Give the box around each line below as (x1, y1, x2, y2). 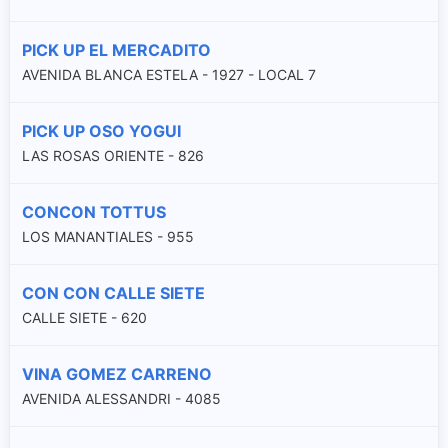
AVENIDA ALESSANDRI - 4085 (22, 389, 221, 407)
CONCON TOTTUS (22, 201, 166, 222)
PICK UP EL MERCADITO (22, 39, 211, 60)
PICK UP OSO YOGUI (22, 120, 181, 141)
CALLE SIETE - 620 (22, 308, 147, 326)
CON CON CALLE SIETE (22, 282, 205, 303)
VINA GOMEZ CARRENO (22, 363, 212, 384)
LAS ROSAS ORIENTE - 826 (22, 146, 204, 164)
